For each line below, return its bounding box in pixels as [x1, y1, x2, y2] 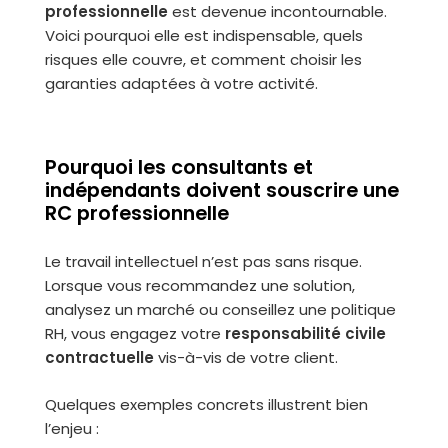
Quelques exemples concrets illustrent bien [44, 394, 368, 415]
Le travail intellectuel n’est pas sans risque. [44, 251, 362, 272]
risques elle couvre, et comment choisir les [44, 49, 362, 70]
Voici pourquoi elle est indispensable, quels [44, 25, 363, 46]
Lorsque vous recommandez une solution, [44, 275, 355, 296]
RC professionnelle [44, 200, 229, 227]
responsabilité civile [224, 323, 386, 344]
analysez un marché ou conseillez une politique [44, 299, 396, 320]
